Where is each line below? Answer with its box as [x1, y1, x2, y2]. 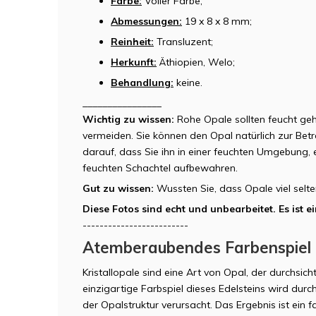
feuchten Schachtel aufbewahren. [83, 161, 238, 174]
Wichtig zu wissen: [83, 112, 174, 126]
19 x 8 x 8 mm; [182, 14, 252, 28]
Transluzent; [154, 35, 213, 48]
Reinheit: [111, 35, 154, 48]
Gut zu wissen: [83, 181, 157, 195]
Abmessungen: [111, 14, 182, 28]
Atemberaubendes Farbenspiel [83, 237, 311, 257]
